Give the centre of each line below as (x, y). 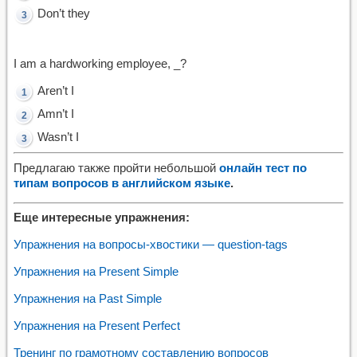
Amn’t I (56, 114)
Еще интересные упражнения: (102, 217)
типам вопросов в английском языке (122, 182)
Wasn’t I (58, 137)
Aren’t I (56, 90)
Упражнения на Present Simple (96, 271)
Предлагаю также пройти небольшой (116, 167)
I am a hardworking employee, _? (100, 63)
